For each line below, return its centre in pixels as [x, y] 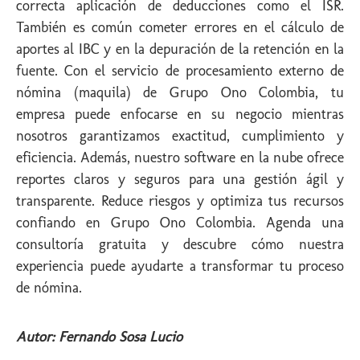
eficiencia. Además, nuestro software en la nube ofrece [180, 157]
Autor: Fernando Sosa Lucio [99, 337]
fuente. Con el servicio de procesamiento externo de [180, 70]
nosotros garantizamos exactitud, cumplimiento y [180, 135]
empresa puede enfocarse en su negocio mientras [180, 114]
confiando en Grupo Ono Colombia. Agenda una [180, 222]
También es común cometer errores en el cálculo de [180, 27]
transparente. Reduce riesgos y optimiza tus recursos [180, 200]
